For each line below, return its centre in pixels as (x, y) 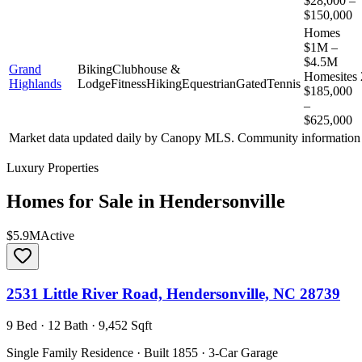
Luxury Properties (53, 167)
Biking (95, 69)
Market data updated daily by (85, 137)
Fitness (128, 83)
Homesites (330, 76)
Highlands (35, 83)
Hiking (164, 83)
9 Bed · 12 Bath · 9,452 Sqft (79, 325)
